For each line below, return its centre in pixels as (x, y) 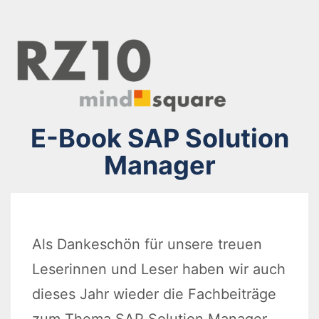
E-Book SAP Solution (159, 138)
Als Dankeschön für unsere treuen (147, 244)
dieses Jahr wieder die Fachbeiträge (154, 294)
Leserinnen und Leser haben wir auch (159, 269)
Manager (159, 165)
